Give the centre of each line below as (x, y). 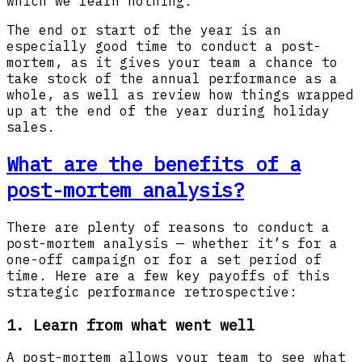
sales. (31, 127)
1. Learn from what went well (131, 324)
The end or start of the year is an (144, 30)
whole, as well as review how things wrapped (180, 95)
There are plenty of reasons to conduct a (168, 227)
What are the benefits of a (154, 164)
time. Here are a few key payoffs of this (168, 276)
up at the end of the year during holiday (168, 111)
